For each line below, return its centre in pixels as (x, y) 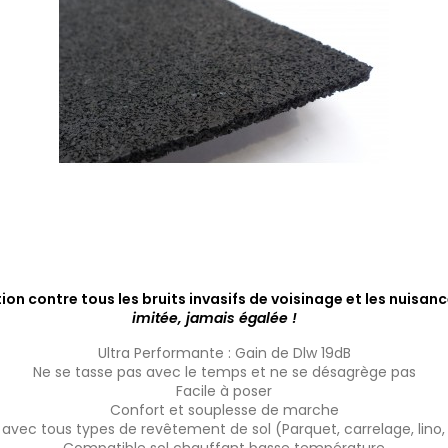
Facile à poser (224, 390)
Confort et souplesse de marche (224, 409)
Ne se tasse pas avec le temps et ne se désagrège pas (224, 371)
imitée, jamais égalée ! (214, 317)
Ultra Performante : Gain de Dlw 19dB (224, 352)
